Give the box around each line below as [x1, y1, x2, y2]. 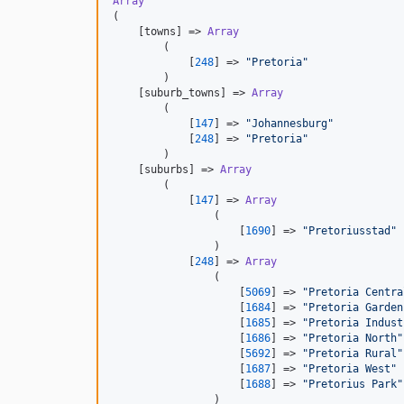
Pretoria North [308, 332, 397, 345]
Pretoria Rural [308, 347, 397, 361]
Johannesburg [252, 117, 327, 131]
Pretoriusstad [308, 225, 390, 238]
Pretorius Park [308, 378, 397, 391]
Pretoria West [308, 363, 390, 376]
